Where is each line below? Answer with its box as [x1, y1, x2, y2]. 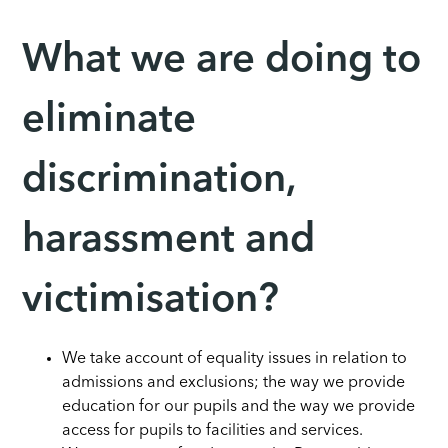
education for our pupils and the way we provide [62, 398, 416, 415]
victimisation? [22, 280, 280, 321]
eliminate [22, 100, 197, 141]
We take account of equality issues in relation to [62, 350, 408, 367]
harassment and [22, 220, 316, 261]
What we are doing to [22, 40, 422, 81]
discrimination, [22, 160, 296, 201]
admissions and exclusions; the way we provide [62, 374, 406, 391]
